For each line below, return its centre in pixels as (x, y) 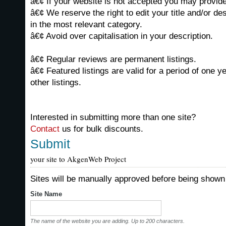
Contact (45, 129)
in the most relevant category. (86, 24)
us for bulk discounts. (101, 129)
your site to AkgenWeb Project (78, 159)
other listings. (56, 82)
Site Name (46, 194)
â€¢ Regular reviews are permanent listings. (113, 59)
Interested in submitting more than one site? (113, 117)
